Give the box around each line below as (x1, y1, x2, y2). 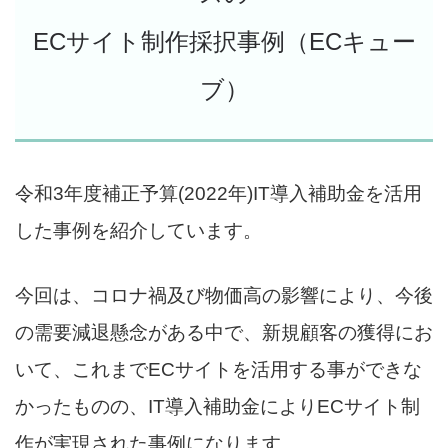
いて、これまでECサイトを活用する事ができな (15, 359, 422, 380)
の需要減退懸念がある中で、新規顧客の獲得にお (15, 322, 433, 343)
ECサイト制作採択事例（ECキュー (32, 28, 416, 56)
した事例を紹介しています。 (15, 220, 262, 241)
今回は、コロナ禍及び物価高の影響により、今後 (15, 285, 433, 306)
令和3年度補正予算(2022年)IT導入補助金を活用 (15, 183, 422, 204)
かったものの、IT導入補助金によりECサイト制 (15, 396, 420, 417)
